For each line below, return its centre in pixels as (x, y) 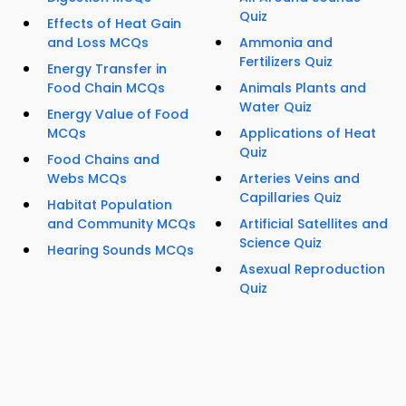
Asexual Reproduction (312, 270)
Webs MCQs (87, 179)
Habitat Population (110, 205)
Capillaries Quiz (290, 198)
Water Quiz (275, 107)
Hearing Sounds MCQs (121, 251)
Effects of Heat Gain (114, 24)
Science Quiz (280, 243)
